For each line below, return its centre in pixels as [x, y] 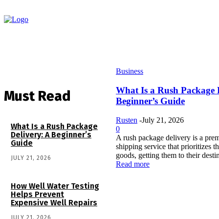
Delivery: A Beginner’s [51, 134]
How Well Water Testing [55, 186]
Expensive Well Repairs [54, 202]
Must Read [37, 96]
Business [130, 71]
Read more [133, 164]
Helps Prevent [37, 194]
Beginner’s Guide [150, 101]
